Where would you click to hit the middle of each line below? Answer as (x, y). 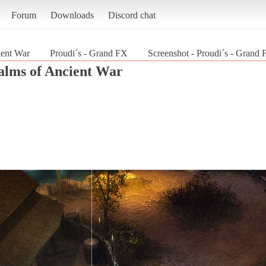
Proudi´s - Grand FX (89, 53)
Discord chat (132, 15)
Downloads (72, 15)
